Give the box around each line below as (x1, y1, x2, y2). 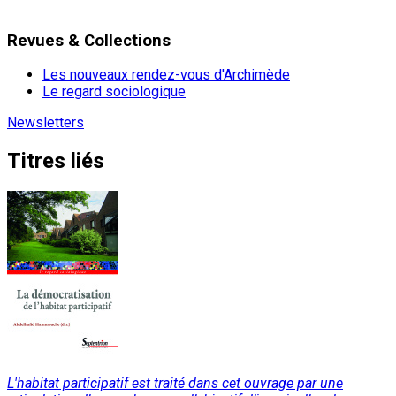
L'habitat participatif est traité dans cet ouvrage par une (7, 375, 343, 392)
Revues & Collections (7, 30, 171, 50)
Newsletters (7, 114, 84, 132)
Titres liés (7, 148, 104, 174)
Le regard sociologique (42, 83, 186, 101)
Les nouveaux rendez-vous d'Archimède (42, 66, 290, 84)
